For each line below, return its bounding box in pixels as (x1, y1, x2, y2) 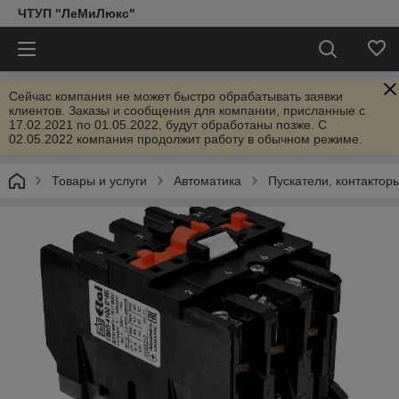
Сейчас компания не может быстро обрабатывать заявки (9, 89, 343, 103)
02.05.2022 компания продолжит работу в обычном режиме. (9, 132, 362, 146)
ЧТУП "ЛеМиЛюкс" (18, 6, 135, 20)
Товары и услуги (52, 174, 147, 188)
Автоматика (174, 174, 241, 188)
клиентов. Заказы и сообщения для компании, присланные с (9, 103, 365, 118)
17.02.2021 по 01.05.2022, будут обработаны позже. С (9, 118, 327, 132)
